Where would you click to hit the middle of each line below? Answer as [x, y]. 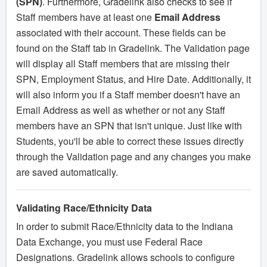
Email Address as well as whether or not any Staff [121, 110]
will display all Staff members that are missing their [123, 64]
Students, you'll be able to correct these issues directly [130, 141]
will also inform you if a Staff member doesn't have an [128, 95]
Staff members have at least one [85, 17]
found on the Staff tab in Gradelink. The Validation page [133, 48]
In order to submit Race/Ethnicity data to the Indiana [125, 226]
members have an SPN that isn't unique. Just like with [129, 126]
